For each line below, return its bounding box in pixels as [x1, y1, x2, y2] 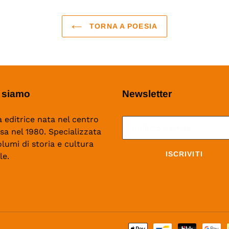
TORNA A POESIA [87, 22, 157, 31]
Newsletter [122, 88, 172, 100]
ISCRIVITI [165, 149, 203, 158]
